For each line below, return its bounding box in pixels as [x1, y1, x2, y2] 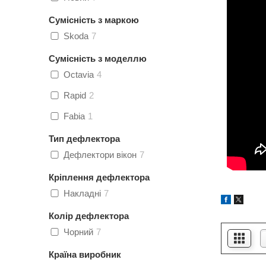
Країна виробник [49, 249, 121, 259]
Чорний [64, 227, 93, 237]
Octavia [64, 69, 94, 80]
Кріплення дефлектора [49, 172, 150, 182]
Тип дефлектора [49, 134, 120, 144]
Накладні [64, 188, 101, 198]
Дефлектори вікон [64, 150, 137, 160]
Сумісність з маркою [49, 15, 139, 25]
